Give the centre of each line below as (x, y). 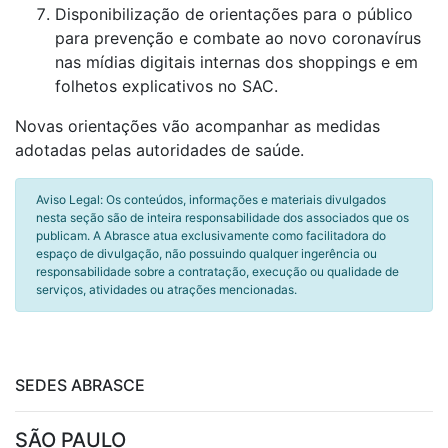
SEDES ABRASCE (80, 385)
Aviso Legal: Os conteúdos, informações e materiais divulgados (211, 199)
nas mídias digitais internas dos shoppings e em (236, 62)
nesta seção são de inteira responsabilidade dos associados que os (222, 217)
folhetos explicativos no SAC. (166, 86)
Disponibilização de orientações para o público (234, 14)
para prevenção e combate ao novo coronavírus (238, 38)
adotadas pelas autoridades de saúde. (159, 150)
